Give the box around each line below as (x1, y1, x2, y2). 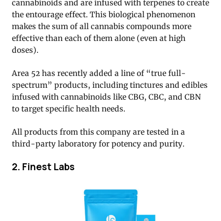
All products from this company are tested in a (12, 127, 185, 137)
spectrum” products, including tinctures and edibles (12, 80, 208, 90)
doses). (12, 45, 38, 55)
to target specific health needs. (12, 104, 125, 113)
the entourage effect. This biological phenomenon (12, 9, 195, 19)
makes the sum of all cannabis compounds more (12, 21, 191, 31)
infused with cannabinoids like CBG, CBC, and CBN (12, 92, 201, 102)
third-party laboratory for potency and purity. (12, 139, 184, 148)
